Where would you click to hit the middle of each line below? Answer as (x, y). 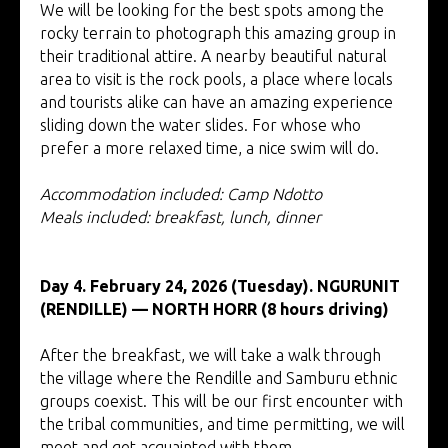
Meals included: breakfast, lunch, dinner (180, 216)
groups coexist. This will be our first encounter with (221, 400)
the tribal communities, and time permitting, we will (222, 423)
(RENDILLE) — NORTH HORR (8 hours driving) (214, 308)
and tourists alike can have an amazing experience (216, 101)
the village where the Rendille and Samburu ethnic (218, 377)
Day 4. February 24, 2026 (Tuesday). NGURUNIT (220, 285)
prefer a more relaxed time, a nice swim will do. (209, 147)
